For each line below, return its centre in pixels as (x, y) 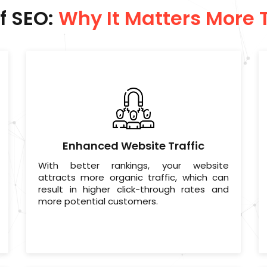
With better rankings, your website (133, 166)
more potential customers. (98, 201)
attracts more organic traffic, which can (133, 178)
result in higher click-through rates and (133, 190)
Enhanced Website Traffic (133, 146)
